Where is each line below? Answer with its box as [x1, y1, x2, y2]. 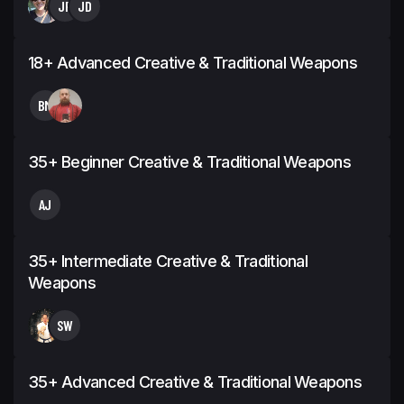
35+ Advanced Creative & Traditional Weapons [28, 372, 363, 391]
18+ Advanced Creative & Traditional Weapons [28, 52, 358, 72]
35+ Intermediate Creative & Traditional [28, 251, 308, 271]
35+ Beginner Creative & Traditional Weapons [28, 151, 352, 171]
